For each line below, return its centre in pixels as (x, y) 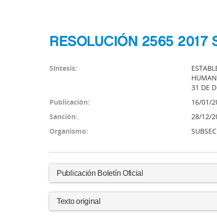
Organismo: (69, 131)
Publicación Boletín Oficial (100, 173)
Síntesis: (63, 68)
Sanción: (63, 116)
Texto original (79, 201)
